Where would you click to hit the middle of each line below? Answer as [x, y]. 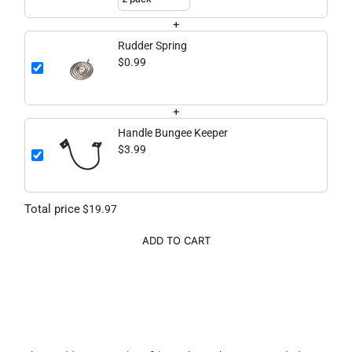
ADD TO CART [176, 241]
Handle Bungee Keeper [173, 133]
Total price [52, 209]
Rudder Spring [152, 46]
